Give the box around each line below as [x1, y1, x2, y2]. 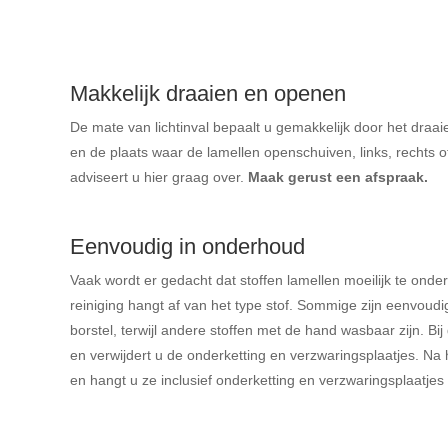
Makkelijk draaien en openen [70, 80, 346, 106]
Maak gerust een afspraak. [248, 168, 428, 185]
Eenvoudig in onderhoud [70, 233, 305, 259]
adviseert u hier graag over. [70, 168, 248, 185]
